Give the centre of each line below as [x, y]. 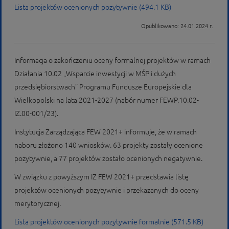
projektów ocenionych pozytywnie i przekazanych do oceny [107, 190]
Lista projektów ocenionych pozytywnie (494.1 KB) [93, 7]
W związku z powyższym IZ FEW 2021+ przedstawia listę [101, 177]
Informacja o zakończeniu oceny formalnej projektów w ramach [112, 60]
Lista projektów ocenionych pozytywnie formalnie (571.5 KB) [109, 222]
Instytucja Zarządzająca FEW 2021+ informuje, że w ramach [106, 132]
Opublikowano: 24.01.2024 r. [178, 26]
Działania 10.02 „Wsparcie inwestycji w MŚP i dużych [95, 74]
